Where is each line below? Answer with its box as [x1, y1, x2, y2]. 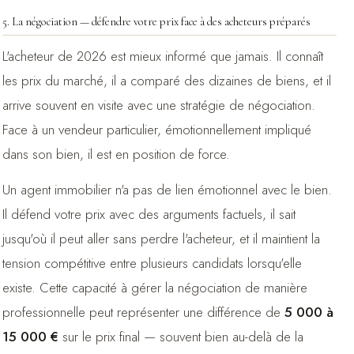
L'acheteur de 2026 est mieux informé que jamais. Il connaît [2, 46, 323, 66]
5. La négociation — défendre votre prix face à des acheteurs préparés [2, 14, 311, 28]
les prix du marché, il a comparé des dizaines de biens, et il [2, 70, 331, 90]
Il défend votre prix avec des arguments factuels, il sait [2, 204, 296, 224]
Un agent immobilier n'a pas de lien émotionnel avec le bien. [2, 179, 332, 199]
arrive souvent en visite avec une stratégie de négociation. [2, 95, 315, 115]
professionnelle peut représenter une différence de [2, 302, 284, 322]
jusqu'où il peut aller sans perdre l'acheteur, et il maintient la [2, 228, 320, 248]
